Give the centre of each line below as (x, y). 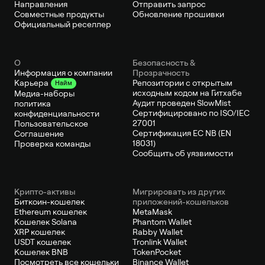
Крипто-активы (45, 191)
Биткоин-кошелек (49, 201)
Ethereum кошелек (51, 211)
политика (33, 103)
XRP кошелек (40, 232)
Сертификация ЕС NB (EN (182, 133)
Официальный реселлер (63, 24)
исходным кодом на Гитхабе (187, 93)
